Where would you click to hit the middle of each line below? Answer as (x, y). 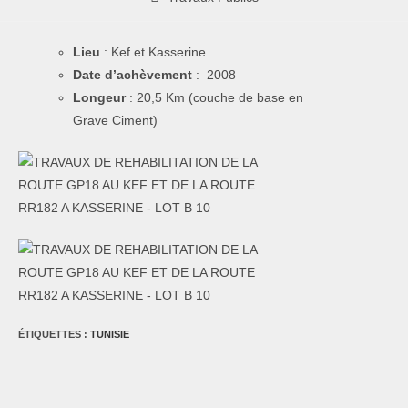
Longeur (101, 97)
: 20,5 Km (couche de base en (216, 97)
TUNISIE (110, 334)
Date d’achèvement (134, 75)
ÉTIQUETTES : (54, 334)
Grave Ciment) (115, 120)
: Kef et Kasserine (153, 52)
